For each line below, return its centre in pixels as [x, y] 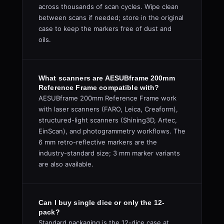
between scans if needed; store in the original [111, 17]
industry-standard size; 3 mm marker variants [109, 153]
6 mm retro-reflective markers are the [98, 142]
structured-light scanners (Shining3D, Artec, [108, 120]
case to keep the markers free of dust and [105, 28]
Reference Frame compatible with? [99, 87]
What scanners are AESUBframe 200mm [107, 78]
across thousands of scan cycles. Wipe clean [108, 6]
